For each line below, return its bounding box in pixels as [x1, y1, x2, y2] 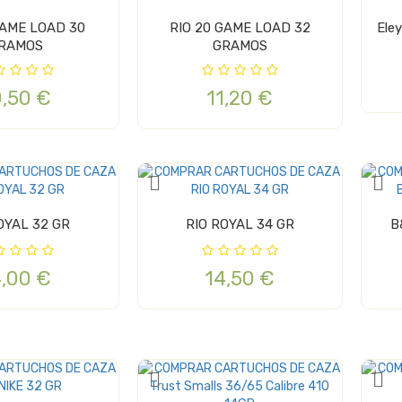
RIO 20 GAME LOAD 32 [169, 20, 310, 37]
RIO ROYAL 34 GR [185, 216, 294, 233]
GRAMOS [212, 38, 267, 55]
